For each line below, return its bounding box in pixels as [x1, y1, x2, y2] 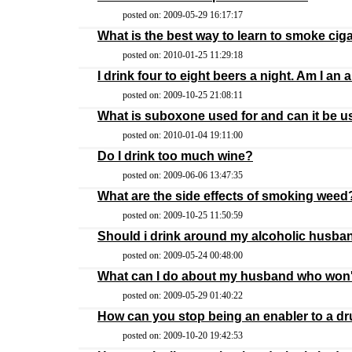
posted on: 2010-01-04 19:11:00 [123, 130, 243, 141]
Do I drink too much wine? [97, 149, 253, 163]
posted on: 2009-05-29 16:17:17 [123, 9, 243, 20]
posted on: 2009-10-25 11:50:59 [123, 210, 243, 221]
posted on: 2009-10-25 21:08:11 [123, 90, 243, 101]
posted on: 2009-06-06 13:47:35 [123, 170, 243, 181]
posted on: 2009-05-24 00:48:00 [123, 250, 243, 261]
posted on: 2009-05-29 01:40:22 [123, 290, 243, 301]
